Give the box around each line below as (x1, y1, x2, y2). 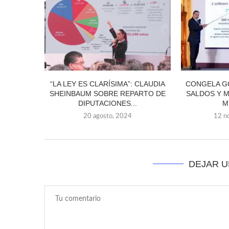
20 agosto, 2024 (83, 113, 132, 120)
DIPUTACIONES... (78, 99, 137, 108)
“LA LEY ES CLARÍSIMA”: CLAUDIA (50, 80, 165, 88)
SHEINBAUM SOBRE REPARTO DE (49, 89, 166, 98)
